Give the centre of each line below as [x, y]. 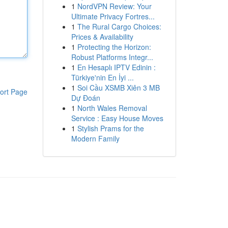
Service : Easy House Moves [117, 118]
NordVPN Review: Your [114, 6]
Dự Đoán [85, 98]
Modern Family [95, 138]
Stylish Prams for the [110, 128]
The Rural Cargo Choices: [119, 26]
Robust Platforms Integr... [112, 57]
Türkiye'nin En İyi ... [102, 77]
